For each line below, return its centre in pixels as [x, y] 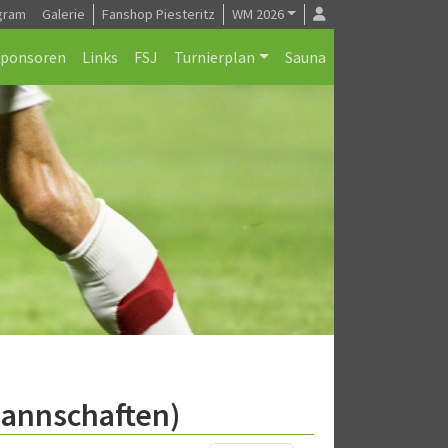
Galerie [63, 14]
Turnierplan [215, 57]
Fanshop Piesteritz [158, 14]
